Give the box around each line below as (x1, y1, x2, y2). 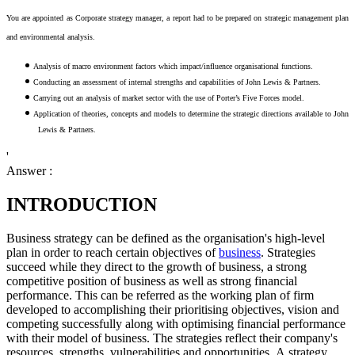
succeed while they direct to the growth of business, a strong (6, 259, 307, 273)
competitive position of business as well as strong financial (6, 273, 297, 288)
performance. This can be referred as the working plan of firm (6, 288, 314, 302)
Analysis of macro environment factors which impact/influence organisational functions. (33, 62, 313, 71)
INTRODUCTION (6, 194, 157, 216)
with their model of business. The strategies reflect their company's (6, 330, 338, 345)
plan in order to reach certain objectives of (6, 245, 219, 259)
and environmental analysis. (6, 32, 95, 42)
